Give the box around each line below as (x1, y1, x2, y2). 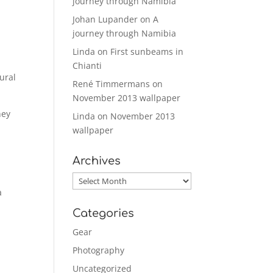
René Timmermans (73, 77, 151, 90)
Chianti (73, 59, 102, 71)
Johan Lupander (73, 13, 138, 25)
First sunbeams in (110, 45, 184, 57)
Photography (73, 244, 125, 256)
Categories (73, 207, 135, 219)
